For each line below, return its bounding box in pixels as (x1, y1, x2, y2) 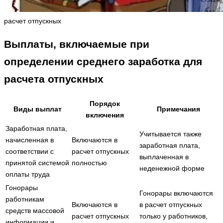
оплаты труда (5, 170, 50, 178)
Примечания (157, 105, 200, 113)
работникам (5, 195, 44, 203)
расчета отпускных (4, 73, 104, 85)
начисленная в (5, 135, 54, 144)
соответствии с (5, 147, 54, 155)
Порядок (89, 99, 120, 108)
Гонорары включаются (139, 189, 213, 197)
